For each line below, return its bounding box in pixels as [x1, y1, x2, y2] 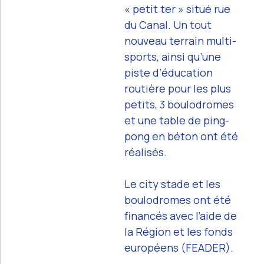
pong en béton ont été [124, 128, 238, 143]
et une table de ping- [124, 113, 229, 127]
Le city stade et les [124, 176, 220, 191]
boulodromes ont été [124, 192, 231, 207]
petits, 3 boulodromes [124, 97, 234, 111]
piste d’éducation [124, 65, 213, 80]
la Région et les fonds [124, 224, 233, 239]
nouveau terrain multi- [124, 33, 236, 48]
